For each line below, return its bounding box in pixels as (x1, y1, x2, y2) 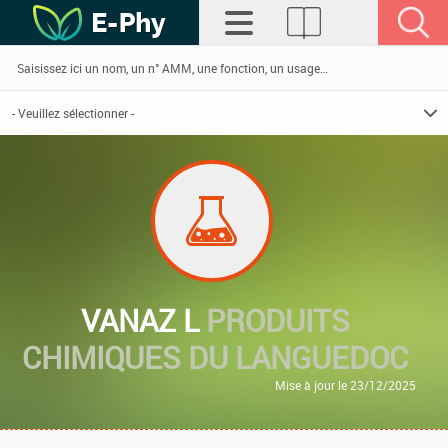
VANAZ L (80, 300, 206, 341)
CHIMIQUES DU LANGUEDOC (22, 337, 408, 378)
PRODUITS (205, 300, 350, 341)
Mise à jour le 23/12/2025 (275, 377, 416, 393)
